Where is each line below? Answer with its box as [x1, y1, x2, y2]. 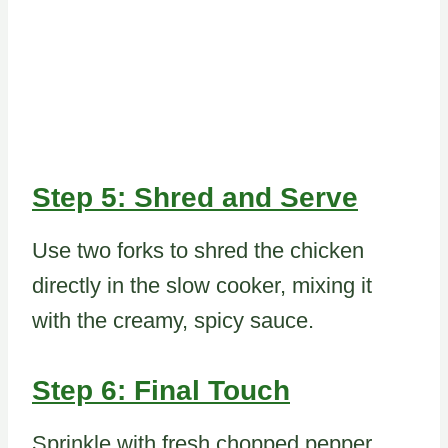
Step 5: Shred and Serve [32, 182, 358, 214]
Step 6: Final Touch [32, 375, 290, 407]
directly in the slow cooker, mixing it [32, 273, 372, 299]
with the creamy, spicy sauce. [32, 308, 314, 334]
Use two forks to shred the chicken [32, 238, 364, 264]
